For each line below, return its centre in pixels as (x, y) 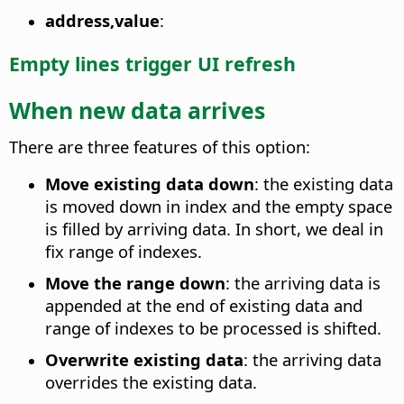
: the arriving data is (303, 283)
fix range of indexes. (124, 252)
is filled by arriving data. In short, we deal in (214, 229)
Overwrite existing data (144, 360)
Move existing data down (150, 184)
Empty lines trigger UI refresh (152, 63)
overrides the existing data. (151, 382)
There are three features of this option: (160, 147)
